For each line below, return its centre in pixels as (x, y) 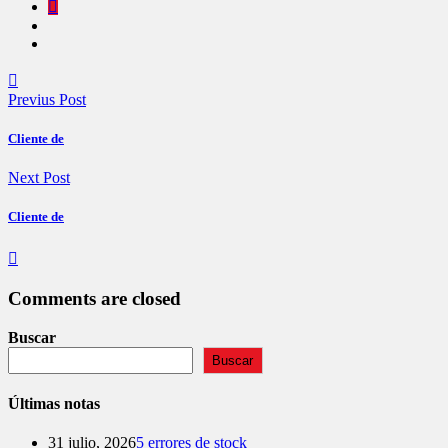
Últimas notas (54, 403)
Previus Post (47, 99)
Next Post (39, 177)
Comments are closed (94, 298)
